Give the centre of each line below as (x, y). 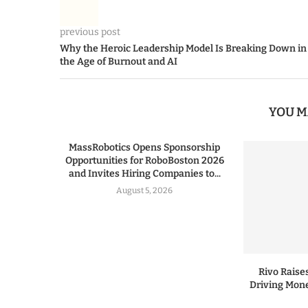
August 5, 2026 (145, 190)
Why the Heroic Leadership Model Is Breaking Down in (183, 48)
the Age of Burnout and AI (119, 62)
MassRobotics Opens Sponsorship (145, 147)
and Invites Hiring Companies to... (144, 174)
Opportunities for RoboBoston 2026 (144, 161)
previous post (90, 32)
